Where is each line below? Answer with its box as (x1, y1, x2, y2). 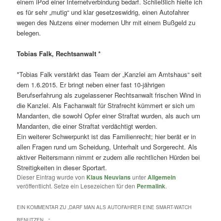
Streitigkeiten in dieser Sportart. (17, 163, 108, 173)
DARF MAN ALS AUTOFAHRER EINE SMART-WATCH (69, 204, 192, 211)
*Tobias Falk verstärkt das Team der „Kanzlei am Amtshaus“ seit (17, 70, 202, 79)
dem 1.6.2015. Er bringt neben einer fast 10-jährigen (17, 80, 165, 90)
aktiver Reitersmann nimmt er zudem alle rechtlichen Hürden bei (17, 152, 200, 162)
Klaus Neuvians (86, 173, 131, 182)
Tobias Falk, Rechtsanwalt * (17, 49, 101, 59)
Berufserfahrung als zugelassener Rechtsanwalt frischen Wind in (17, 90, 201, 100)
